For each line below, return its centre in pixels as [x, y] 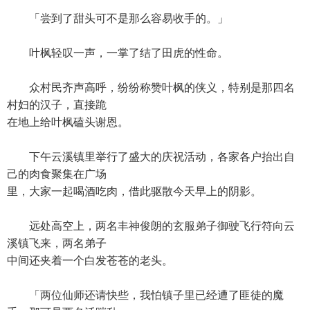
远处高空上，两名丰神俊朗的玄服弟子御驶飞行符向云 [151, 226]
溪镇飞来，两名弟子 [57, 243]
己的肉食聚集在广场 [57, 174]
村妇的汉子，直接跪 [57, 105]
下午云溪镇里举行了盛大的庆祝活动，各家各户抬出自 [151, 157]
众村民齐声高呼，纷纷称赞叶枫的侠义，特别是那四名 [151, 88]
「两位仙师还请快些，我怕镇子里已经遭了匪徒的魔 [145, 295]
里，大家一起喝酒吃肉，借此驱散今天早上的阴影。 [134, 191]
